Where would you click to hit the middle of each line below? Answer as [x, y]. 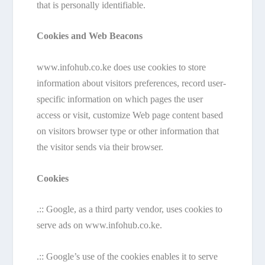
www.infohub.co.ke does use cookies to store [122, 67]
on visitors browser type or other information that [128, 131]
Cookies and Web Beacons [91, 36]
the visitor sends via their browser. [100, 147]
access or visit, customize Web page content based [130, 115]
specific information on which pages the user [120, 99]
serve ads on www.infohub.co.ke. [100, 225]
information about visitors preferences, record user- [132, 83]
